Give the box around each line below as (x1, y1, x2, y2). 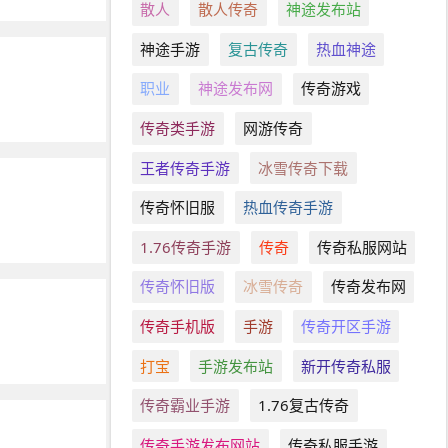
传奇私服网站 (316, 236, 407, 257)
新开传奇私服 (300, 355, 391, 376)
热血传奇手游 (243, 197, 334, 218)
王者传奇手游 (140, 157, 231, 178)
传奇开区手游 (300, 315, 391, 336)
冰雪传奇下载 (258, 157, 349, 178)
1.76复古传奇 (258, 395, 350, 416)
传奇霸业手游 (140, 395, 231, 416)
